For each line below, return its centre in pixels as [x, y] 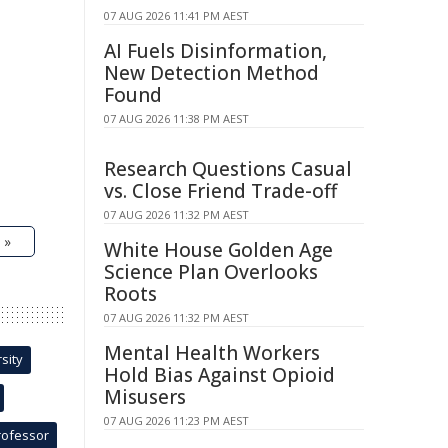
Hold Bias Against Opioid [219, 375]
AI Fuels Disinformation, [215, 51]
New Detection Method [211, 73]
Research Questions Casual [228, 169]
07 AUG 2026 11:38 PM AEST [176, 118]
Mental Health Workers [212, 353]
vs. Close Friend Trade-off [220, 191]
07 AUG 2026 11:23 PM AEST [176, 420]
